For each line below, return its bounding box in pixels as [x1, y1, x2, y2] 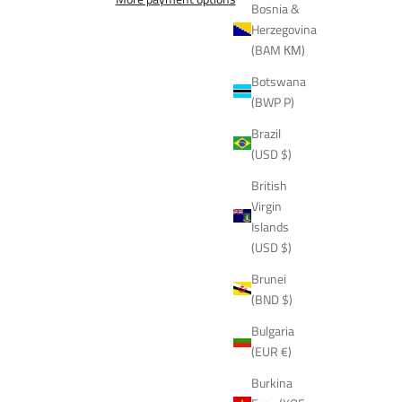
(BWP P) [251, 92, 294, 111]
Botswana [251, 71, 306, 91]
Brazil [251, 123, 281, 143]
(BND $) [251, 289, 293, 309]
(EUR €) [251, 341, 292, 361]
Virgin [251, 196, 282, 215]
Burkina [251, 372, 293, 392]
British [251, 175, 287, 195]
